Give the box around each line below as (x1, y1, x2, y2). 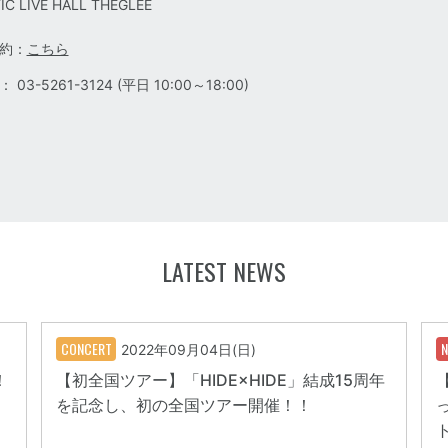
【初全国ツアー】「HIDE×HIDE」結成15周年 (55, 370, 385, 391)
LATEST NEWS (162, 253, 286, 290)
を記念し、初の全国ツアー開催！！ (55, 395, 312, 416)
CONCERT (60, 338, 112, 360)
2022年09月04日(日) (120, 341, 256, 359)
